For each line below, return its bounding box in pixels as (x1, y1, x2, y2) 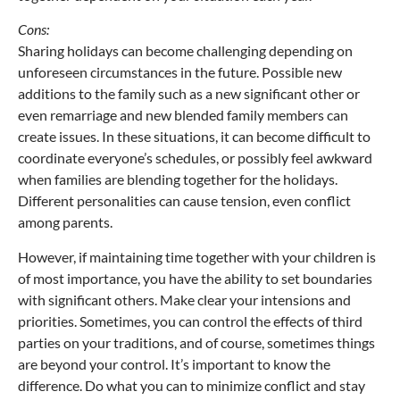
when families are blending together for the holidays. (18, 171, 337, 188)
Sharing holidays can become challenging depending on (18, 42, 353, 60)
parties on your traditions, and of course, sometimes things (18, 333, 375, 351)
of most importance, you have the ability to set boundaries (18, 269, 372, 287)
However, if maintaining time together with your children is (18, 247, 376, 265)
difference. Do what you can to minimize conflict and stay (18, 376, 365, 394)
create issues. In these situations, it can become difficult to (18, 128, 371, 146)
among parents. (18, 213, 112, 231)
